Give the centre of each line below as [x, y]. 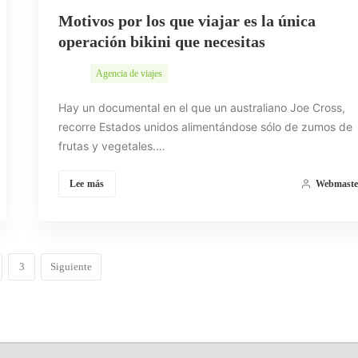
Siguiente [72, 266]
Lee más [87, 183]
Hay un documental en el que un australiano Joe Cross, [201, 107]
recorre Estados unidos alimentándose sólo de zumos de [205, 126]
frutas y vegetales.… [111, 145]
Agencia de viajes [129, 73]
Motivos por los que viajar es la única [187, 20]
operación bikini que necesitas [161, 41]
